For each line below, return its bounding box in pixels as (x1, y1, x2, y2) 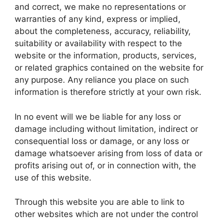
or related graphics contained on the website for (15, 63, 203, 73)
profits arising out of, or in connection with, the (15, 160, 196, 170)
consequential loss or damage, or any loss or (15, 136, 189, 146)
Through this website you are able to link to (15, 197, 184, 207)
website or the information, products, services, (15, 51, 197, 60)
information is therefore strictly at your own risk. (15, 87, 201, 97)
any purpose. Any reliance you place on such (15, 75, 189, 85)
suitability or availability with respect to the (15, 38, 182, 48)
